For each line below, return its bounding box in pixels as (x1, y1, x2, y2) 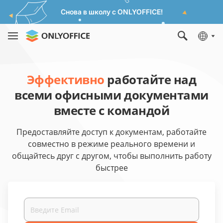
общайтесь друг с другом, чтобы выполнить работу (11, 150, 212, 161)
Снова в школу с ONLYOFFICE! (60, 7, 163, 16)
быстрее (95, 162, 128, 173)
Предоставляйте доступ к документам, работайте (16, 126, 207, 137)
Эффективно (26, 71, 105, 88)
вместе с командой (53, 102, 170, 118)
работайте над (104, 71, 197, 88)
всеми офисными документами (14, 87, 209, 103)
